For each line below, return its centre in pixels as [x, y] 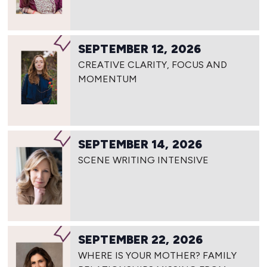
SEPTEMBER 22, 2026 [140, 239]
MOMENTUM [108, 79]
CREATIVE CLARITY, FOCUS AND [153, 64]
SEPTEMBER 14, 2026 [140, 144]
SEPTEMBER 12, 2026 [139, 49]
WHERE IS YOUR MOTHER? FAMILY [158, 255]
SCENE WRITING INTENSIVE [144, 160]
